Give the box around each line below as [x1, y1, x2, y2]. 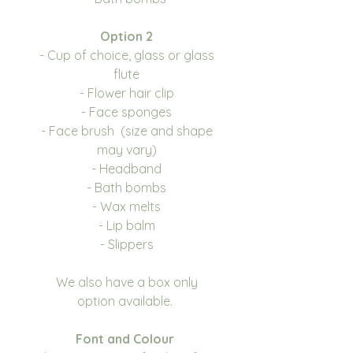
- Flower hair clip [79, 84, 174, 101]
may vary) [96, 141, 157, 158]
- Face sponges [81, 103, 172, 120]
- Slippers [99, 236, 154, 252]
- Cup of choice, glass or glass [39, 46, 214, 63]
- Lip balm [98, 217, 155, 233]
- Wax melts [92, 198, 161, 214]
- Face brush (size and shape [40, 122, 213, 139]
